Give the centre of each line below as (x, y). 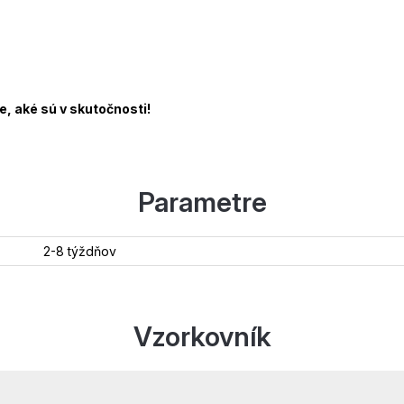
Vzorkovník (202, 337)
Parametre (202, 202)
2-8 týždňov (80, 252)
